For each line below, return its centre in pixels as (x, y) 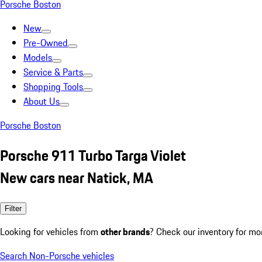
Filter (13, 208)
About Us (42, 101)
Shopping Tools (53, 87)
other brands (125, 231)
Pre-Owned (46, 43)
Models (38, 57)
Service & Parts (53, 72)
